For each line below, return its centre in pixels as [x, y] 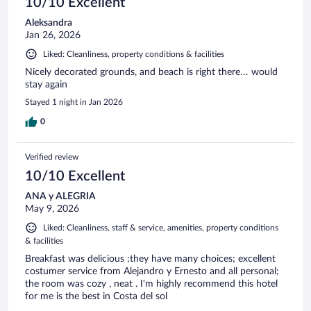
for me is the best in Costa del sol [96, 297]
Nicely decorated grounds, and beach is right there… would [151, 73]
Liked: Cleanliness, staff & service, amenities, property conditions [161, 228]
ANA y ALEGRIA [60, 197]
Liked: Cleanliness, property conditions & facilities [134, 54]
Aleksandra [49, 23]
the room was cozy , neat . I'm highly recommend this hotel [151, 284]
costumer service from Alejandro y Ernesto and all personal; [152, 272]
